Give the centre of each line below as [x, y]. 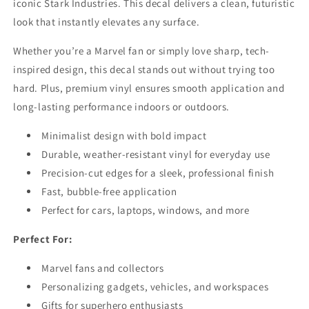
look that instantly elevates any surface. [107, 22]
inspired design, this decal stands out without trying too [144, 70]
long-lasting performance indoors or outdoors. [122, 107]
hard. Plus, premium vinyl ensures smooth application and [149, 88]
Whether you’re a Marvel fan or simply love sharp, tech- [142, 51]
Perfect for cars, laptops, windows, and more [146, 210]
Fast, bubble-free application [109, 192]
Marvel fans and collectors [103, 268]
